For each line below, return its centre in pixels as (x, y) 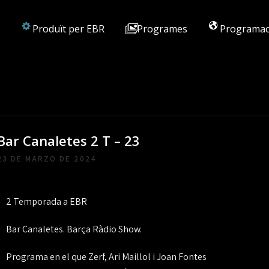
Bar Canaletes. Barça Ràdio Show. (74, 229)
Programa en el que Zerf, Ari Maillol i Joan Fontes (106, 257)
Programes (162, 29)
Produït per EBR (68, 29)
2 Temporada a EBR (46, 201)
